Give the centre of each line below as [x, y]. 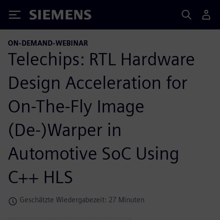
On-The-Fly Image [76, 106]
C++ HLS [41, 177]
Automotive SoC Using [94, 153]
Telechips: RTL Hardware [101, 59]
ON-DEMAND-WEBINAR [48, 43]
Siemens [46, 16]
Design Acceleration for [98, 82]
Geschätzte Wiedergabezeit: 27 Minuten [82, 199]
